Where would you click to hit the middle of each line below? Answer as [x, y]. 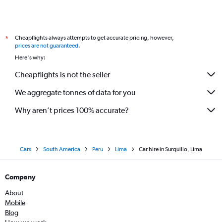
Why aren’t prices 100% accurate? [72, 110]
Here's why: [30, 57]
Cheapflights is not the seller [62, 74]
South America [62, 149]
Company [20, 177]
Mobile [15, 203]
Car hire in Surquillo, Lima [170, 149]
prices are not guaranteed [47, 46]
